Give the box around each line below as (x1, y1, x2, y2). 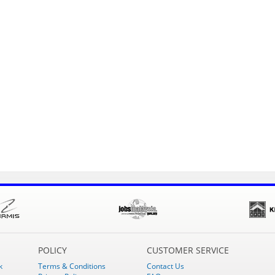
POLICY (38, 244, 68, 256)
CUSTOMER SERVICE (146, 244, 229, 256)
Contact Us (146, 260, 184, 271)
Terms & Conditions (38, 260, 106, 271)
